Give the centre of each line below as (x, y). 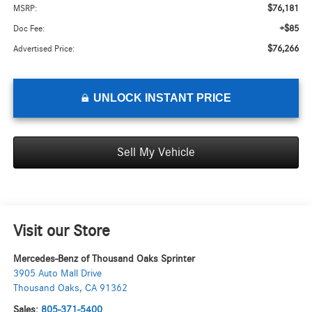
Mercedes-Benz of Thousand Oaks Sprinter (104, 259)
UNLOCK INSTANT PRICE (162, 98)
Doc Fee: (29, 29)
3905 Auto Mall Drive (57, 274)
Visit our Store (61, 232)
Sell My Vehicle (156, 153)
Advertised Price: (44, 49)
